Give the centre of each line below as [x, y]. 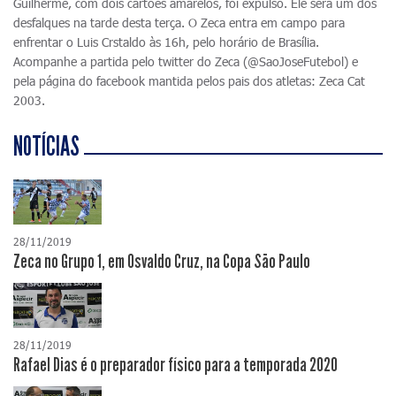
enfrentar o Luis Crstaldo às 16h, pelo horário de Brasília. [166, 42]
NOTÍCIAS [46, 147]
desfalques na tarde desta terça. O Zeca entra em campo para [179, 23]
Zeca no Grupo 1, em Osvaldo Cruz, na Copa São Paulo [162, 262]
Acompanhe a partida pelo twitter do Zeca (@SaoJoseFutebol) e [186, 61]
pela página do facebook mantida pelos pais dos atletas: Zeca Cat [189, 81]
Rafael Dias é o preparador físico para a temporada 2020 [175, 366]
